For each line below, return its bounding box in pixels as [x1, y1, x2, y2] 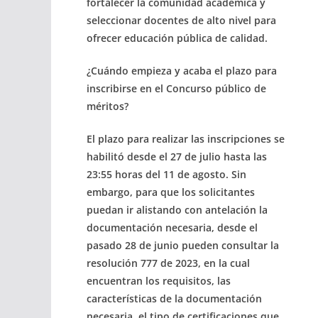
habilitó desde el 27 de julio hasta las [87, 149, 267, 163]
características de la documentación [87, 291, 262, 305]
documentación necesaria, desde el [87, 220, 258, 234]
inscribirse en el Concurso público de [87, 81, 266, 95]
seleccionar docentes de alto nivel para [87, 13, 276, 27]
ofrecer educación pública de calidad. [87, 31, 268, 45]
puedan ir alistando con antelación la [87, 202, 268, 216]
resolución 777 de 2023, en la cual [87, 256, 250, 270]
